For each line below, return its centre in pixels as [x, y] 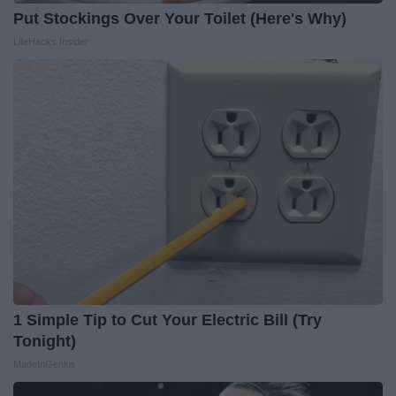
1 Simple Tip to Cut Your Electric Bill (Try [168, 320]
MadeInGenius [45, 364]
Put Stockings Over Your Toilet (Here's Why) [180, 18]
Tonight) [45, 341]
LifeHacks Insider [51, 41]
